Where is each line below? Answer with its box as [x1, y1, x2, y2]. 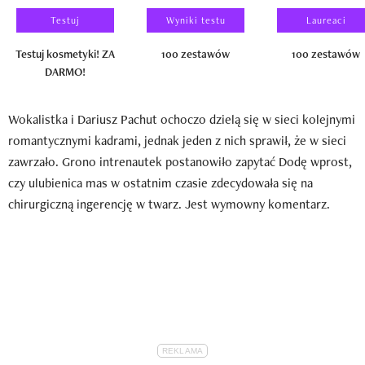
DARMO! [45, 64, 86, 79]
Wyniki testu [165, 13, 226, 27]
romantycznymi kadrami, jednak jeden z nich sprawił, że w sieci [8, 131, 346, 149]
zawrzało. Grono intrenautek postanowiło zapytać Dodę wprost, [8, 152, 352, 170]
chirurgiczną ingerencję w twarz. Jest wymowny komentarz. [8, 195, 330, 213]
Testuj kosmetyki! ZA [15, 46, 115, 61]
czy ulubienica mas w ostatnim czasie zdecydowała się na [8, 174, 313, 191]
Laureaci [306, 13, 346, 27]
